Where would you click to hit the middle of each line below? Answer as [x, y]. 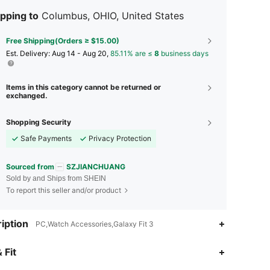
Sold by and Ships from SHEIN [56, 179]
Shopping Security [39, 122]
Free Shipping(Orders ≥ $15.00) [63, 40]
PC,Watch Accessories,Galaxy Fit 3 [95, 224]
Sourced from [30, 166]
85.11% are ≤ [132, 53]
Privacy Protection [120, 138]
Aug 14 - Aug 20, [81, 53]
